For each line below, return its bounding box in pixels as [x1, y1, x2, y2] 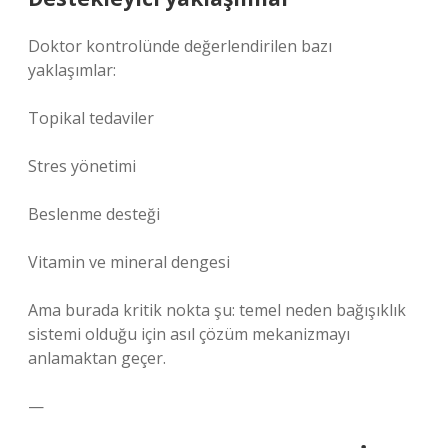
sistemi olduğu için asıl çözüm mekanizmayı [28, 323, 350, 345]
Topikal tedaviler [28, 107, 154, 129]
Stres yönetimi [28, 155, 136, 177]
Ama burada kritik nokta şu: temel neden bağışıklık [28, 299, 406, 321]
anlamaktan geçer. [28, 347, 166, 369]
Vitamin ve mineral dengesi [28, 251, 230, 273]
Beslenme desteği [28, 203, 160, 225]
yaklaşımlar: [28, 59, 116, 81]
